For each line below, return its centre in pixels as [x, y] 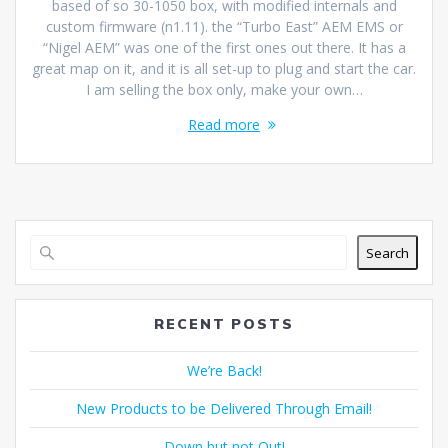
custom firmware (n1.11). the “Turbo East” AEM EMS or [224, 27]
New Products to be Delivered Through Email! [224, 409]
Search [387, 252]
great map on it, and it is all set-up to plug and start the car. [224, 69]
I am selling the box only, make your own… [224, 90]
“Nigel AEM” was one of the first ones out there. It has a [224, 48]
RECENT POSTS [224, 324]
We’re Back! [224, 371]
